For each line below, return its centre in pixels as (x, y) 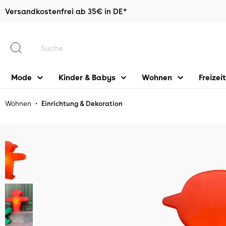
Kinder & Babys (87, 77)
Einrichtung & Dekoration (82, 103)
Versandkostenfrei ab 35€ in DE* (66, 11)
